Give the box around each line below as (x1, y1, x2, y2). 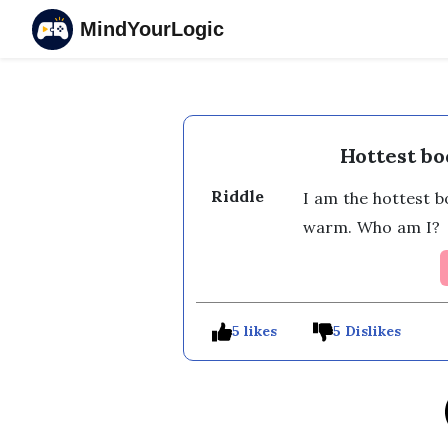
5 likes (231, 322, 277, 340)
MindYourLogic (79, 18, 224, 41)
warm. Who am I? (302, 217, 445, 237)
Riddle (210, 186, 264, 206)
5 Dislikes (332, 322, 401, 340)
